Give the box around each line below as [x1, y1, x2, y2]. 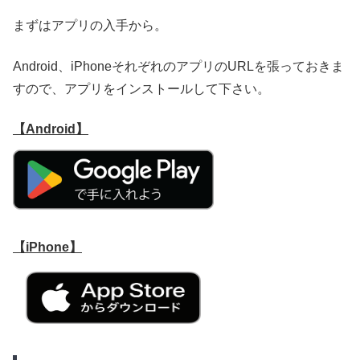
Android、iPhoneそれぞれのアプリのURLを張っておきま [13, 59, 344, 73]
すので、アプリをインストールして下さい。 [13, 81, 270, 96]
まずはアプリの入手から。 [13, 18, 167, 33]
